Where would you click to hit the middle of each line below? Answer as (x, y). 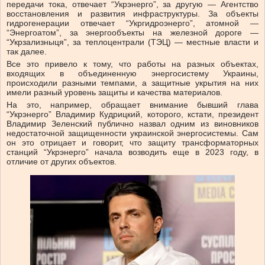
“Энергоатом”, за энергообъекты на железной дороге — (132, 33)
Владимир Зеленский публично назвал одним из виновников (132, 124)
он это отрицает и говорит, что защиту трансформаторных (132, 143)
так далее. (27, 52)
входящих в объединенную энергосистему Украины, (132, 74)
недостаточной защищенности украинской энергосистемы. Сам (132, 133)
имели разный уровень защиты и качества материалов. (114, 93)
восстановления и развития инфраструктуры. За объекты (132, 14)
